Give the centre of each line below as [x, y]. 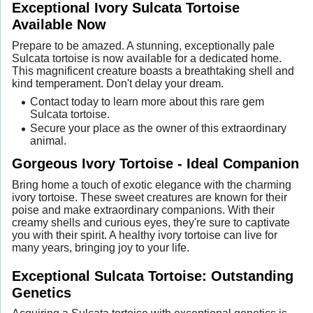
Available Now [59, 24]
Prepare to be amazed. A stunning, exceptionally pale [143, 45]
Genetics [42, 292]
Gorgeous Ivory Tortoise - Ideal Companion [155, 163]
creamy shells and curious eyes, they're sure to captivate [151, 223]
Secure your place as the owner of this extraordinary [158, 128]
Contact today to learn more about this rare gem [147, 101]
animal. [48, 140]
